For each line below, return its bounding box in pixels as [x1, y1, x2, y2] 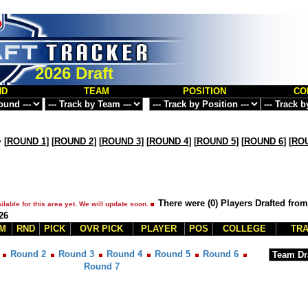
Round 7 [84, 261, 120, 272]
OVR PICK [80, 223, 123, 234]
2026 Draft [34, 64, 113, 82]
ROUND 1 [6, 136, 46, 146]
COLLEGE [222, 223, 266, 234]
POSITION [183, 86, 226, 96]
